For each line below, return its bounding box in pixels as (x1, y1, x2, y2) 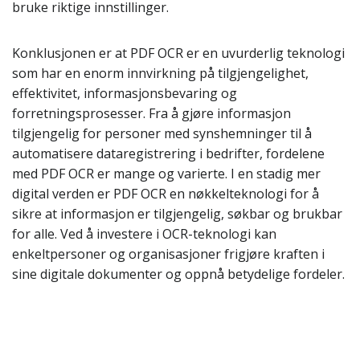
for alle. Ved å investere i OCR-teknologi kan (12, 225, 276, 243)
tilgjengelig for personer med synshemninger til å (12, 125, 312, 142)
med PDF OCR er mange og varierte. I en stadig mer (12, 165, 321, 182)
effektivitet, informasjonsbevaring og (12, 84, 237, 102)
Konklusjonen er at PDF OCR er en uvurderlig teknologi (12, 44, 345, 62)
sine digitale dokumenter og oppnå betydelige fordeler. (12, 265, 345, 283)
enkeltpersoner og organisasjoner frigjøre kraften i (12, 245, 325, 263)
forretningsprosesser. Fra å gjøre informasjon (12, 104, 291, 122)
